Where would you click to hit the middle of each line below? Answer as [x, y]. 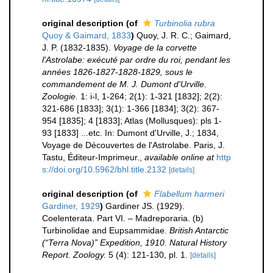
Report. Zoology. [74, 255]
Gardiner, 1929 [71, 206]
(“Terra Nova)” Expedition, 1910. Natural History [134, 243]
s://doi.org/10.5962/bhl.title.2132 [104, 169]
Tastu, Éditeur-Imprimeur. [91, 157]
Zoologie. [60, 96]
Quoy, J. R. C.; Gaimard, [184, 35]
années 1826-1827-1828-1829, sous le [117, 72]
